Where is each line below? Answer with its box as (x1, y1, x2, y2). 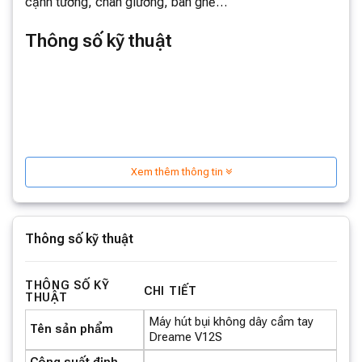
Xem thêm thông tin (130, 165, 225, 178)
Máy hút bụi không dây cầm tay (149, 314, 314, 329)
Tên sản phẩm (30, 321, 113, 336)
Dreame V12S (149, 329, 222, 344)
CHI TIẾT (144, 284, 197, 298)
